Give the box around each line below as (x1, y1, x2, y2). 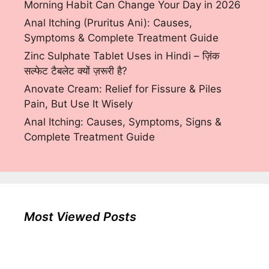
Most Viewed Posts (24, 209, 136, 224)
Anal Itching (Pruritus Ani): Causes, (24, 16, 192, 29)
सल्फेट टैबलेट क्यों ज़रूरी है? (24, 64, 127, 77)
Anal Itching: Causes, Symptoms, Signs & (24, 115, 222, 128)
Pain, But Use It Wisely (24, 97, 133, 110)
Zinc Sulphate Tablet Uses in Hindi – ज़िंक (24, 49, 220, 62)
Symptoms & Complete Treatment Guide (24, 31, 219, 44)
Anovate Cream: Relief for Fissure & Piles (24, 82, 222, 95)
